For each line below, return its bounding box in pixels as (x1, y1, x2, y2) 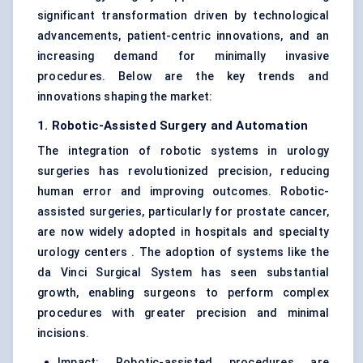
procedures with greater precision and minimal (37, 306, 329, 320)
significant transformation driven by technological (37, 9, 329, 23)
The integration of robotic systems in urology (37, 144, 329, 158)
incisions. (37, 327, 89, 340)
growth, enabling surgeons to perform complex (37, 286, 329, 300)
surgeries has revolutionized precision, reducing (37, 164, 329, 178)
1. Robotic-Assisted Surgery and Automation (37, 118, 309, 134)
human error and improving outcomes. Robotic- (37, 185, 329, 199)
